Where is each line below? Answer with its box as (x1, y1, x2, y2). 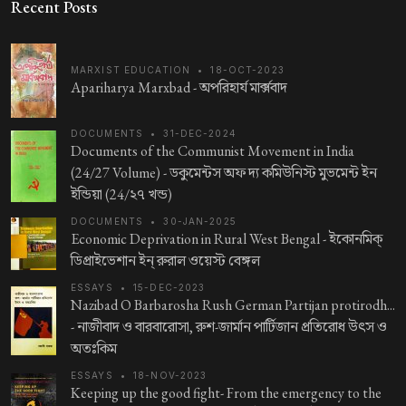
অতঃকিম (71, 339, 117, 359)
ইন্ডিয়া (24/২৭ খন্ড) (71, 185, 172, 205)
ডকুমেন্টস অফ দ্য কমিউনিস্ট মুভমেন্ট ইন (169, 163, 377, 183)
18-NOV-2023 (133, 370, 208, 382)
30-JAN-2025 (163, 216, 237, 227)
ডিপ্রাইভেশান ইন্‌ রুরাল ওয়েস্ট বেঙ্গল (71, 251, 260, 271)
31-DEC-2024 (163, 128, 237, 140)
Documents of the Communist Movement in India (71, 141, 354, 161)
